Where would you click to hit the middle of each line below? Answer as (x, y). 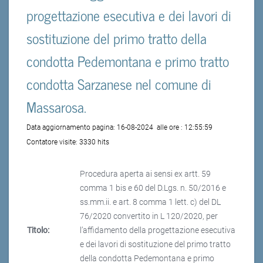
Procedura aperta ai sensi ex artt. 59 (145, 174)
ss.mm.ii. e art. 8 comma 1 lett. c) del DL (150, 202)
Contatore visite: (53, 142)
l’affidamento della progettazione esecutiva (158, 230)
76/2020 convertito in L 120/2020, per (149, 216)
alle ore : (170, 128)
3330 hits (94, 142)
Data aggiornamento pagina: (72, 128)
